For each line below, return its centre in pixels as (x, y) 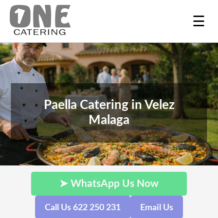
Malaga (109, 120)
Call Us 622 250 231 (83, 208)
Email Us (157, 208)
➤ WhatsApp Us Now (109, 184)
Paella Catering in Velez (109, 105)
